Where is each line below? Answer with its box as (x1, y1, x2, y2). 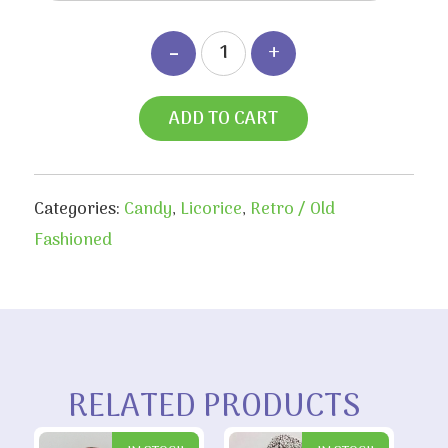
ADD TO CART (169, 104, 279, 134)
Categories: (33, 195, 124, 224)
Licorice (179, 195, 242, 224)
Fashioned (33, 226, 112, 255)
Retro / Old (249, 195, 335, 224)
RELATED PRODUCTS (67, 381, 360, 434)
